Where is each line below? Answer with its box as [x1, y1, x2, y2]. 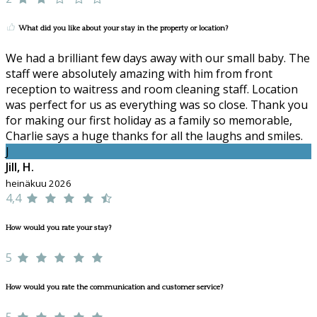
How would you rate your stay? [6, 223, 111, 232]
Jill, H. [6, 158, 34, 175]
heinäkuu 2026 [6, 176, 71, 190]
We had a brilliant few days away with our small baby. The [6, 50, 310, 66]
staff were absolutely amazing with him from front [6, 65, 272, 81]
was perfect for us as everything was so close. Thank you [6, 96, 308, 113]
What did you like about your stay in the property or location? [16, 23, 228, 33]
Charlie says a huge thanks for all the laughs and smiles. [6, 127, 303, 144]
